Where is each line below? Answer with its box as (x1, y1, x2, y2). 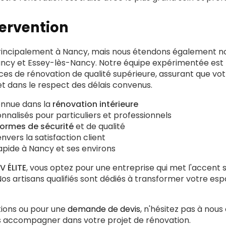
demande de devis (68, 203, 140, 215)
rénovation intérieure (52, 98, 138, 110)
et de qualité (74, 121, 125, 132)
